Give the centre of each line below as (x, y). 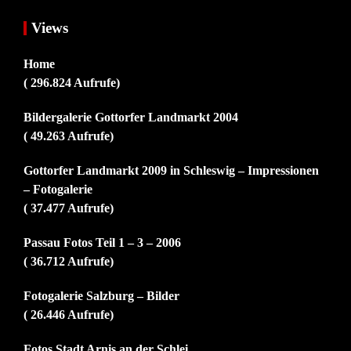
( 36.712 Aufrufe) (69, 261)
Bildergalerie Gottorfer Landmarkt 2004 (131, 117)
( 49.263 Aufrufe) (69, 136)
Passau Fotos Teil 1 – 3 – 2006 (102, 242)
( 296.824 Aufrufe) (72, 82)
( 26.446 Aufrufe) (69, 314)
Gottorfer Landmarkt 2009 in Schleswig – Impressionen (171, 170)
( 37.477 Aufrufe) (69, 208)
